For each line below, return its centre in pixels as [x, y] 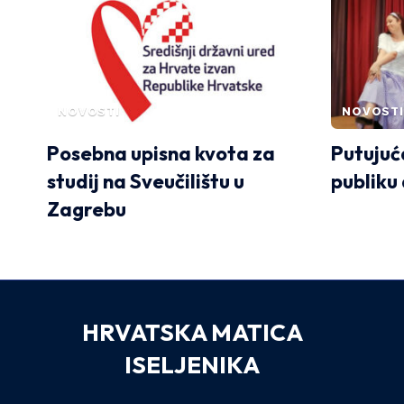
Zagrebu [87, 210]
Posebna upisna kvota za [161, 154]
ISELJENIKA [193, 365]
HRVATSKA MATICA [192, 333]
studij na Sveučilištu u [146, 182]
